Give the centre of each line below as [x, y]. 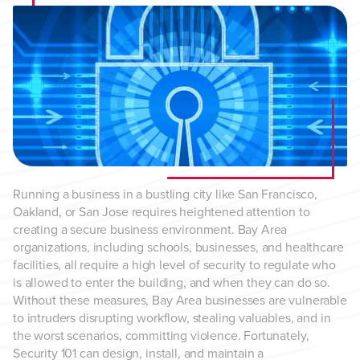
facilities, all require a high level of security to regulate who [174, 265]
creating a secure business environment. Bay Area [150, 229]
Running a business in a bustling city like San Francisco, [165, 194]
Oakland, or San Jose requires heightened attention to [162, 212]
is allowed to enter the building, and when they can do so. [172, 282]
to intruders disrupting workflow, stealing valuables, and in [172, 318]
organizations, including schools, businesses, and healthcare [178, 247]
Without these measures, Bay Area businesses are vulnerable [180, 300]
